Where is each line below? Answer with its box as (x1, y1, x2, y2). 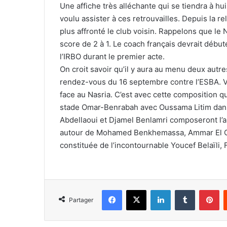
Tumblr (195, 185, 216, 194)
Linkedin (170, 185, 197, 194)
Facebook (122, 185, 153, 194)
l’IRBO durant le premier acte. (60, 52, 165, 61)
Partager (69, 196, 93, 204)
